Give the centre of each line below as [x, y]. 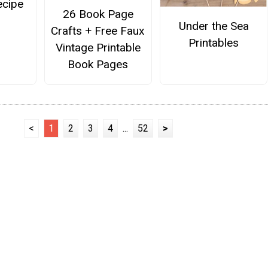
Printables [214, 43]
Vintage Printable [98, 47]
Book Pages [98, 64]
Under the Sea [214, 26]
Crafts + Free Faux [98, 31]
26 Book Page [98, 14]
